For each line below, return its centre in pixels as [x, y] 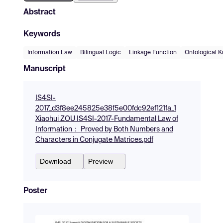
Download [56, 161]
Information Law [50, 53]
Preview [101, 161]
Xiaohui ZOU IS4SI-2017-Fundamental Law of [107, 119]
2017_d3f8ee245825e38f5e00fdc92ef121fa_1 [106, 108]
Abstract [40, 12]
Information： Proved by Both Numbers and [104, 129]
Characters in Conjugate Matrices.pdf [94, 140]
